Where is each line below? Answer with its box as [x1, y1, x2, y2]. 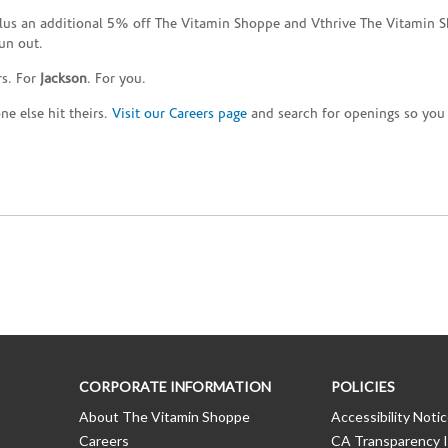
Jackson [40, 72, 87, 88]
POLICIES [330, 378, 395, 396]
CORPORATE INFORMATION [79, 378, 271, 396]
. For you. [87, 72, 146, 88]
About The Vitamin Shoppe [79, 408, 250, 426]
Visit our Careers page [112, 107, 247, 123]
